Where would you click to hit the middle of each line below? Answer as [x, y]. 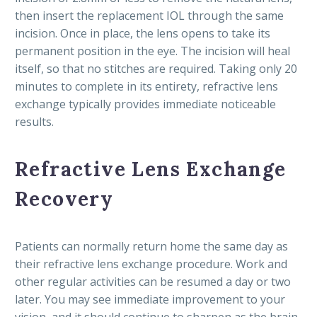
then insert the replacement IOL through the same [149, 15]
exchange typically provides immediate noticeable [145, 104]
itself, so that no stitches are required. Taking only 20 [156, 68]
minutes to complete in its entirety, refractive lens [146, 86]
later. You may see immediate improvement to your [150, 299]
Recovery [64, 199]
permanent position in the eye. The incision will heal [152, 51]
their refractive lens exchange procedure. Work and [151, 264]
